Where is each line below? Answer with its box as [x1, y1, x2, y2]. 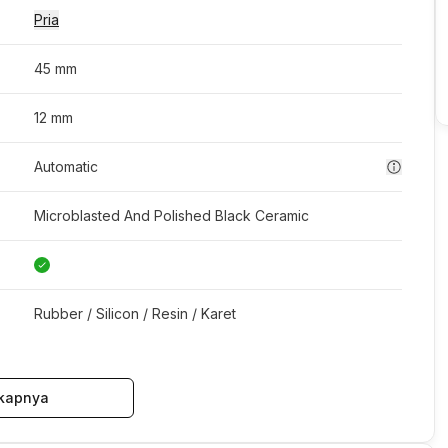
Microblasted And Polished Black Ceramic [34, 207, 309, 224]
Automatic [34, 158, 98, 175]
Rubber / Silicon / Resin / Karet [34, 305, 236, 322]
